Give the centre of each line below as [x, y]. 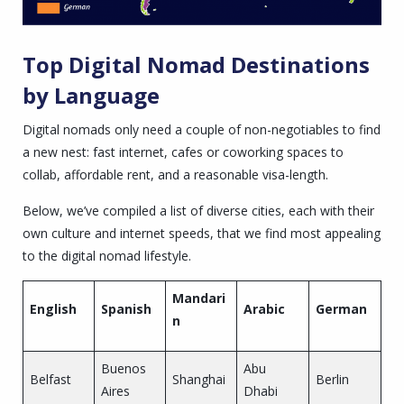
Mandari [198, 298]
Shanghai [198, 379]
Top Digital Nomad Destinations [196, 65]
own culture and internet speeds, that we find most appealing [202, 233]
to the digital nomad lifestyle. [107, 255]
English [53, 308]
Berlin [332, 379]
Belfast [50, 379]
